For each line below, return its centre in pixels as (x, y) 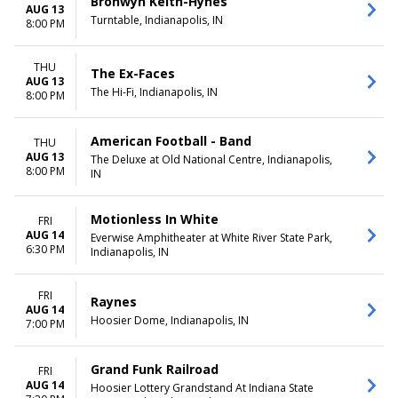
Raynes (114, 301)
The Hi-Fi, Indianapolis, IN (154, 92)
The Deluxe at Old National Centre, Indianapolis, (211, 159)
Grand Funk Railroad (155, 369)
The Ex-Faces (133, 73)
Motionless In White (155, 219)
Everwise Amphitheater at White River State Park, (211, 238)
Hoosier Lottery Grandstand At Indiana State (202, 388)
